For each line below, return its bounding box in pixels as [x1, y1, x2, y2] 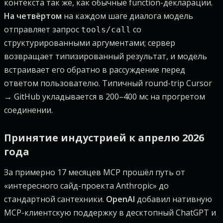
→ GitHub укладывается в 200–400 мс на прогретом [4, 91, 205, 102]
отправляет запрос [4, 24, 81, 35]
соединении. [4, 105, 53, 115]
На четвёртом [4, 10, 62, 21]
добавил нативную [135, 194, 212, 205]
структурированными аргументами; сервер [4, 37, 175, 48]
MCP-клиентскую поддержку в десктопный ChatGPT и [4, 207, 216, 218]
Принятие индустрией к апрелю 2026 [4, 131, 204, 144]
